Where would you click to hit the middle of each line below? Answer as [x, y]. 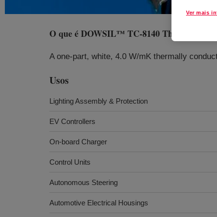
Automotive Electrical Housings [99, 203]
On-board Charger [78, 142]
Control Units [70, 162]
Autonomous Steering [84, 182]
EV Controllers [72, 121]
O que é [65, 33]
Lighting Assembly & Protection [99, 101]
